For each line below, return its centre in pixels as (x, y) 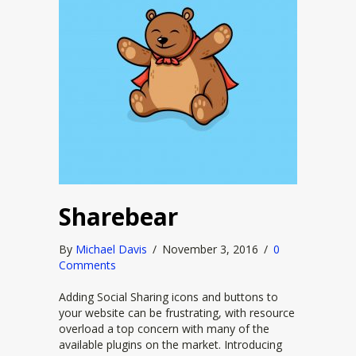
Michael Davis (111, 249)
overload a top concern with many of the (164, 329)
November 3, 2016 (212, 249)
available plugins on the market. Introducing (170, 344)
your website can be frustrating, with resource (177, 313)
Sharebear (118, 217)
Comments (87, 265)
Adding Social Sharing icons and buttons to (168, 297)
